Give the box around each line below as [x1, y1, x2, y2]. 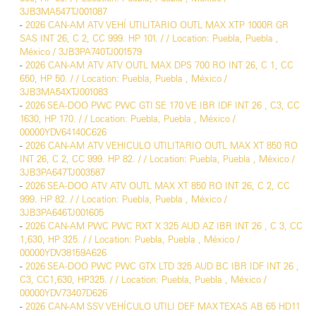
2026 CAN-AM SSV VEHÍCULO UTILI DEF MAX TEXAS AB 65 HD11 [25, 300, 300, 312]
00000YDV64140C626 [20, 126, 107, 138]
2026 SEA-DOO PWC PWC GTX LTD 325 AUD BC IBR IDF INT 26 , [25, 260, 299, 272]
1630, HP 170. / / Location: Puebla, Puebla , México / [20, 113, 236, 125]
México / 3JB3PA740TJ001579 [20, 46, 142, 58]
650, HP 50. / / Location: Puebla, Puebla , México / [20, 73, 227, 85]
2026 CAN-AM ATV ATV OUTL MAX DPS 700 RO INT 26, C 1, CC [25, 59, 293, 71]
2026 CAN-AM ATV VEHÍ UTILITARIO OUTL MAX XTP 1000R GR [25, 19, 288, 31]
